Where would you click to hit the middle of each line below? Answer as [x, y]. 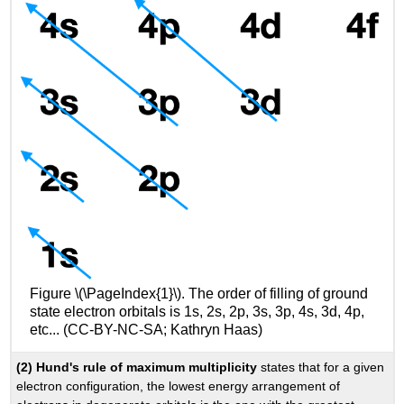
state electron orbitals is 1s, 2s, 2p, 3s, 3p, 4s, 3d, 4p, [197, 311]
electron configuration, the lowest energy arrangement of [179, 386]
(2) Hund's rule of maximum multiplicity [139, 367]
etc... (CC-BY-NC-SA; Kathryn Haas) [147, 329]
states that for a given [323, 367]
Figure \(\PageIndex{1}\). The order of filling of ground [199, 293]
